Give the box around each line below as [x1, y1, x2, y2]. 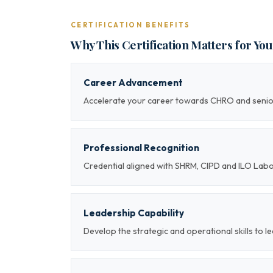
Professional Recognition [83, 142, 199, 154]
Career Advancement [83, 77, 183, 88]
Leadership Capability [83, 207, 184, 219]
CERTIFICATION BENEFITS [71, 21, 191, 29]
